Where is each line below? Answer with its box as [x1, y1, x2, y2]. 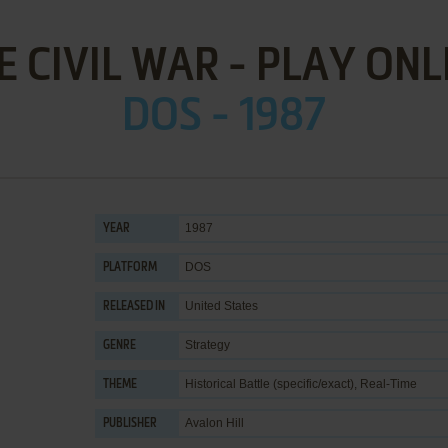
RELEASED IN [103, 301, 165, 313]
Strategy [185, 338, 230, 352]
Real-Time [360, 377, 417, 391]
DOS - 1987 [122, 94, 326, 140]
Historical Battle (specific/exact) [185, 377, 354, 391]
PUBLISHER [103, 418, 157, 430]
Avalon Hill [185, 416, 244, 430]
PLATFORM [103, 262, 157, 274]
